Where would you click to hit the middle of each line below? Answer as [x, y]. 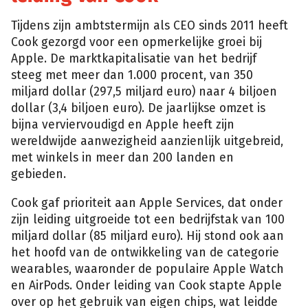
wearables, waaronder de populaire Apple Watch [147, 269]
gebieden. [38, 175]
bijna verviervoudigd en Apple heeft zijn [123, 125]
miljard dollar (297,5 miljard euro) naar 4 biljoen [144, 92]
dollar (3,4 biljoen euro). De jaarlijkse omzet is [138, 109]
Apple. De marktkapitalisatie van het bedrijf [134, 59]
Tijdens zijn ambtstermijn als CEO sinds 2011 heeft [150, 26]
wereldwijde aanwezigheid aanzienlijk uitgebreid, [147, 142]
